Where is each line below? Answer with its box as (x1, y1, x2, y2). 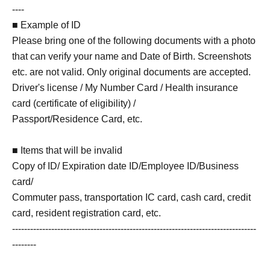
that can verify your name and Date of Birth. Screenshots (12, 51, 251, 61)
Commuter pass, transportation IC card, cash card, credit (12, 192, 251, 202)
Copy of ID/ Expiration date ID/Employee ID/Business (12, 161, 239, 171)
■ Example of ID (12, 20, 81, 30)
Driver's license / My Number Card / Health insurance (12, 83, 238, 93)
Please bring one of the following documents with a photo (12, 36, 256, 46)
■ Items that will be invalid (12, 145, 122, 155)
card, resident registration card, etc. (12, 208, 161, 218)
